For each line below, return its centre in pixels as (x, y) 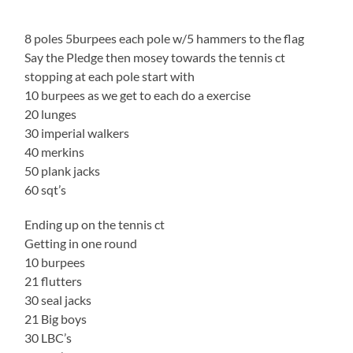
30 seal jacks (58, 300)
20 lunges (51, 114)
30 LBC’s (48, 338)
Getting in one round (81, 243)
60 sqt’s (46, 190)
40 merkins (55, 152)
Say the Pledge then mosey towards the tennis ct (155, 58)
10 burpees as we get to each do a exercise (138, 95)
